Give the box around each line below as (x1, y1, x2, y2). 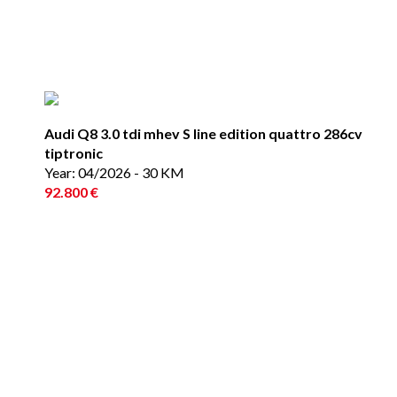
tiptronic (44, 144, 103, 161)
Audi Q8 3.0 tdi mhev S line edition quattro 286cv (44, 125, 362, 142)
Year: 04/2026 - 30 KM (44, 164, 184, 181)
